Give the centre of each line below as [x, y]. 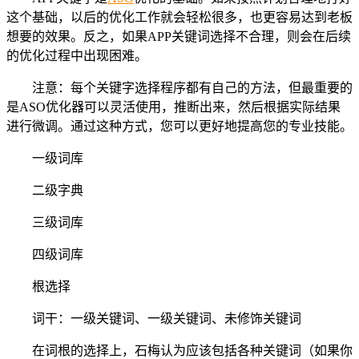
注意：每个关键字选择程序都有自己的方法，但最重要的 [192, 87]
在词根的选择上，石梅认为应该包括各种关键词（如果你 [192, 350]
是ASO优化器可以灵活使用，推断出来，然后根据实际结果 [173, 107]
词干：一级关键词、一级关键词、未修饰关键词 [167, 318]
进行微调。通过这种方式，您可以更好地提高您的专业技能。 [179, 126]
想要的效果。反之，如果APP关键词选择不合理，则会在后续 [179, 36]
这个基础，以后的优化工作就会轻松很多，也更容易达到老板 [179, 17]
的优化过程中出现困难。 [77, 55]
